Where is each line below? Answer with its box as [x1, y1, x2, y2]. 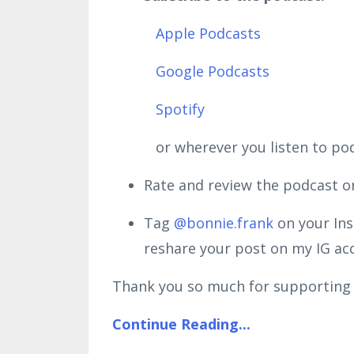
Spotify [156, 100, 205, 119]
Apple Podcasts [156, 24, 261, 43]
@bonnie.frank [174, 213, 273, 233]
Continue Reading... [112, 314, 250, 334]
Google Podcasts [156, 62, 269, 81]
